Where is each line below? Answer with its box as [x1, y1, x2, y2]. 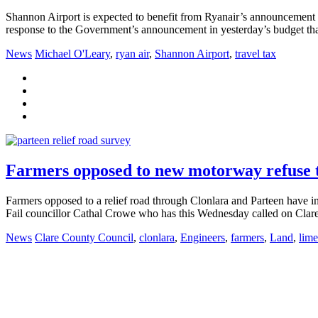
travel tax [235, 48, 276, 60]
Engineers [180, 231, 225, 244]
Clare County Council [35, 231, 133, 244]
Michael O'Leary [35, 48, 110, 60]
